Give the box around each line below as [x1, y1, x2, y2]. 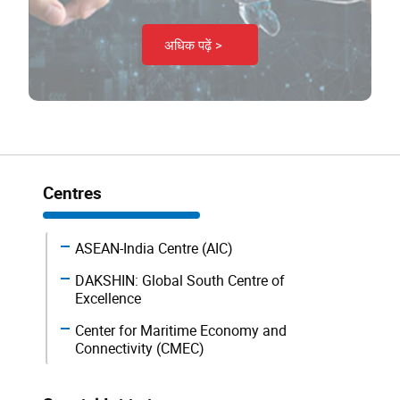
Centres [43, 180, 102, 204]
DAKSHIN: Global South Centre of [75, 270, 286, 290]
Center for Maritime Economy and [75, 320, 287, 340]
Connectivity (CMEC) [75, 337, 205, 358]
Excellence [75, 287, 142, 308]
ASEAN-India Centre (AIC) [75, 237, 234, 258]
